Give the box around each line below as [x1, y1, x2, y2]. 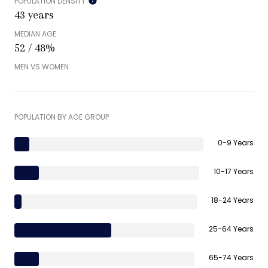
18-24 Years [211, 195, 254, 206]
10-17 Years [214, 166, 254, 177]
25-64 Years [209, 224, 254, 234]
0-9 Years [218, 138, 254, 148]
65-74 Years [209, 252, 254, 263]
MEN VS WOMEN [14, 62, 69, 72]
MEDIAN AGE [14, 29, 56, 39]
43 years [14, 8, 54, 22]
